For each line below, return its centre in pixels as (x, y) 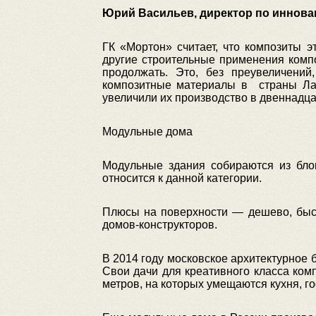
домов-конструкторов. (159, 225)
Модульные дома (147, 132)
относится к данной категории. (182, 178)
